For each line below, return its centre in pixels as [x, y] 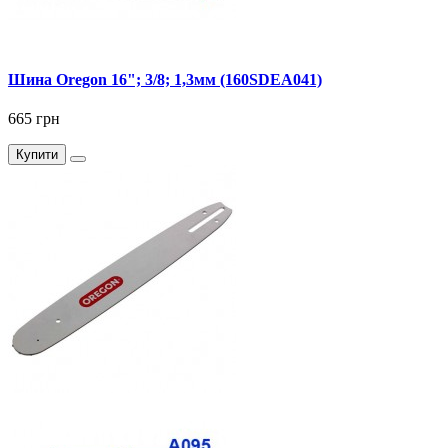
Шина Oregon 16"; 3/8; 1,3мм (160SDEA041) [165, 80]
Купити [37, 155]
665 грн [34, 119]
